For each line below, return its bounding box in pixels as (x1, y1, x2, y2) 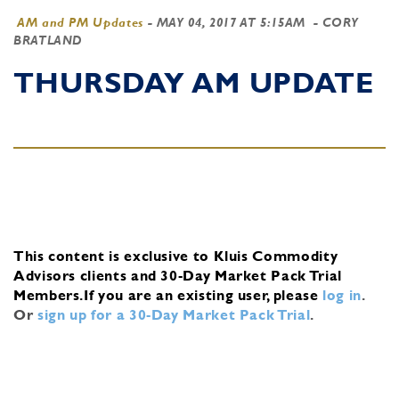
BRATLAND (13, 33, 84, 47)
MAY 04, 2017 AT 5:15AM (156, 15, 305, 29)
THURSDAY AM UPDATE (13, 66, 375, 99)
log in (322, 286, 362, 304)
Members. (13, 286, 85, 304)
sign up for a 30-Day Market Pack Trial (37, 305, 311, 323)
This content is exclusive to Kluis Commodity (13, 247, 338, 265)
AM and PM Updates (17, 15, 143, 29)
